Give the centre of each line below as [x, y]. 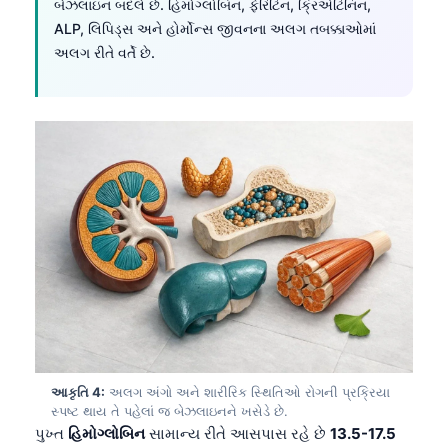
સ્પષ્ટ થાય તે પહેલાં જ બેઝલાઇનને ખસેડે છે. [169, 410]
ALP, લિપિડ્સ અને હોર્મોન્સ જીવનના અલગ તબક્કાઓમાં [215, 28]
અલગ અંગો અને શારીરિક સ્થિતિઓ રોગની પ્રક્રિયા [247, 391]
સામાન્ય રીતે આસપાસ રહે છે [237, 433]
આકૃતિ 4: [78, 391]
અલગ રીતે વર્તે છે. [104, 52]
